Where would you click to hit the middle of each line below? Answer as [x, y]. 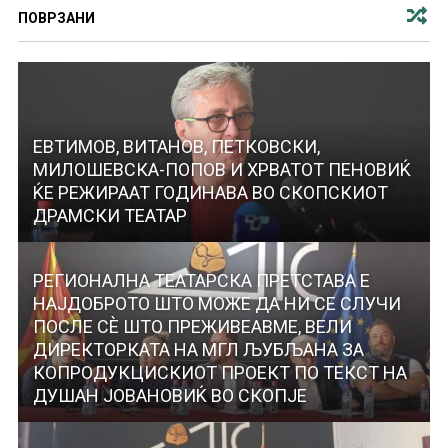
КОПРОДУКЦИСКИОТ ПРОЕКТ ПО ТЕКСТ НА [219, 373]
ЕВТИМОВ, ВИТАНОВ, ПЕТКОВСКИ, [176, 147]
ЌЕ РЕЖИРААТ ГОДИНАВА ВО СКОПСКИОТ [210, 193]
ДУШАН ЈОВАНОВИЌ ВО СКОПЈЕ [169, 396]
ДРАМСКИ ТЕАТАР [109, 216]
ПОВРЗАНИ [56, 18]
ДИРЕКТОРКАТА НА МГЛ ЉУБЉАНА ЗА [198, 350]
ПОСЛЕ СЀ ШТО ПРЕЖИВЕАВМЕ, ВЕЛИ [192, 327]
